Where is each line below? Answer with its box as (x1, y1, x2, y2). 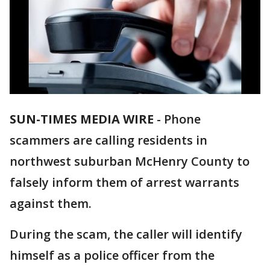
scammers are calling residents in (10, 132, 207, 149)
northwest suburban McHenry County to (10, 153, 250, 170)
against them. (10, 195, 92, 212)
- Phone (154, 111, 201, 128)
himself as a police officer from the (10, 247, 215, 264)
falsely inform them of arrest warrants (10, 174, 239, 191)
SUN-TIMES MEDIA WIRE (10, 111, 154, 128)
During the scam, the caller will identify (10, 226, 242, 243)
